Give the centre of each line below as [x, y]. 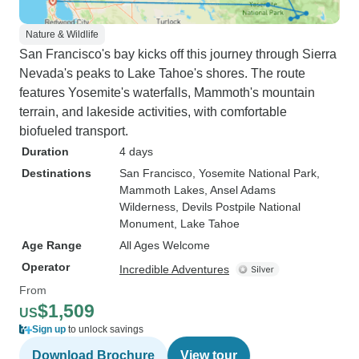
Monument [147, 224]
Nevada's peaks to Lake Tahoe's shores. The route [162, 73]
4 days [136, 151]
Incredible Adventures [174, 269]
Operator [46, 267]
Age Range [52, 245]
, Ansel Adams [240, 190]
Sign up [49, 329]
